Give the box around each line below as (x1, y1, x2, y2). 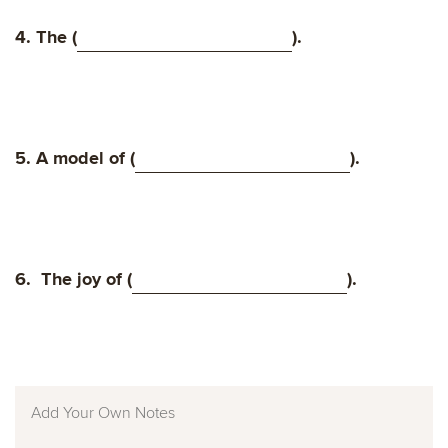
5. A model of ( (15, 147, 135, 170)
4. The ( (15, 26, 77, 49)
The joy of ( (41, 268, 132, 291)
